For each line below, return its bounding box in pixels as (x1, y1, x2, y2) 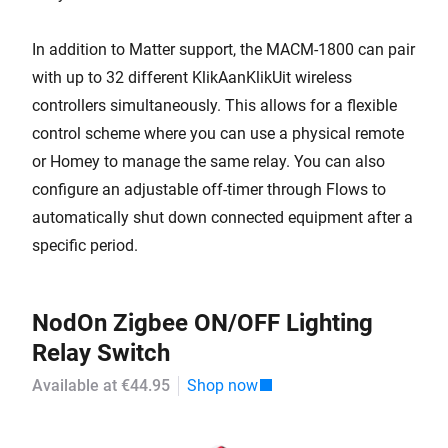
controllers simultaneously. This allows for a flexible (32, 96, 397, 115)
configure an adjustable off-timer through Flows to (32, 180, 386, 199)
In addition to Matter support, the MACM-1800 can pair (32, 40, 415, 59)
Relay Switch (32, 339, 170, 367)
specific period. (32, 236, 138, 255)
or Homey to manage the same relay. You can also (32, 152, 385, 171)
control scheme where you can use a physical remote (32, 124, 404, 143)
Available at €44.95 (32, 376, 170, 395)
